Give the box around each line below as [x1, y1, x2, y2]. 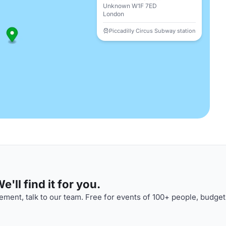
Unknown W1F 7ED [103, 2, 157, 10]
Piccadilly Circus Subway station [109, 27, 196, 34]
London [103, 10, 124, 18]
